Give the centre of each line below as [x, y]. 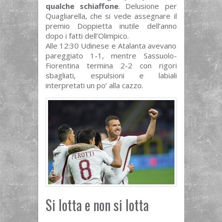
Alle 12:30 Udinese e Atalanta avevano [111, 46]
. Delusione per [147, 6]
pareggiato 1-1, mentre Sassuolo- [111, 56]
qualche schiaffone [82, 6]
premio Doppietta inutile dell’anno [111, 26]
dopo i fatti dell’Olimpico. [87, 36]
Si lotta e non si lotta [97, 205]
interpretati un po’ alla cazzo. [94, 85]
